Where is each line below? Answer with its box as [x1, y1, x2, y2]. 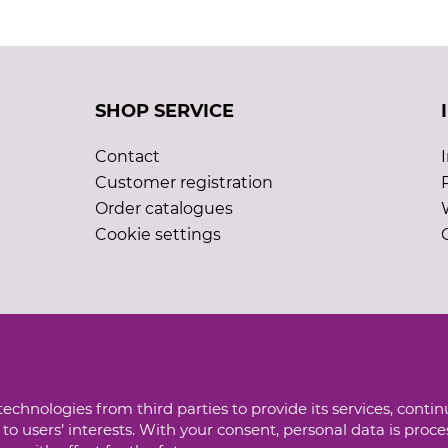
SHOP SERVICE [94, 100, 234, 122]
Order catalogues [94, 199, 233, 218]
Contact [94, 147, 160, 166]
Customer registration [94, 173, 273, 192]
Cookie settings [94, 225, 221, 244]
